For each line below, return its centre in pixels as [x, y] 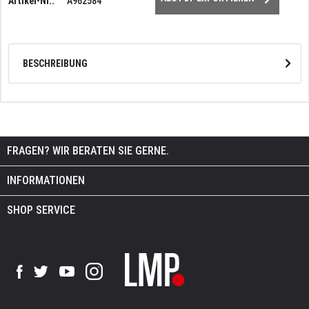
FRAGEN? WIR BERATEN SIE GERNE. [88, 150]
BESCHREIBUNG [55, 63]
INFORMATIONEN [46, 180]
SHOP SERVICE [41, 210]
